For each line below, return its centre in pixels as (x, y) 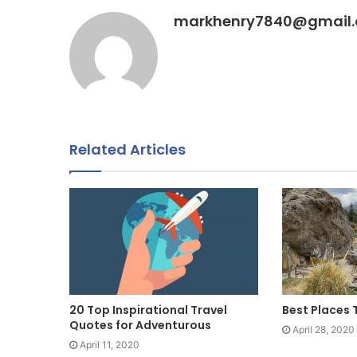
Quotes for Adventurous (140, 325)
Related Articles (127, 150)
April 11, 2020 (110, 344)
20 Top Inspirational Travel (148, 310)
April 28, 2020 (323, 329)
